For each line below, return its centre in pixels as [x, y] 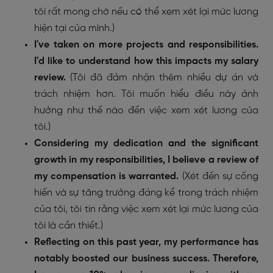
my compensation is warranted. [108, 176]
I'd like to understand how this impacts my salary [146, 61]
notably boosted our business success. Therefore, [146, 258]
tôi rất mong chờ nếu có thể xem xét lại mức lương [146, 12]
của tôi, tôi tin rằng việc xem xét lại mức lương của [146, 209]
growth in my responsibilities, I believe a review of [146, 160]
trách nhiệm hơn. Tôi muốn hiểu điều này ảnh [146, 94]
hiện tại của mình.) [74, 28]
